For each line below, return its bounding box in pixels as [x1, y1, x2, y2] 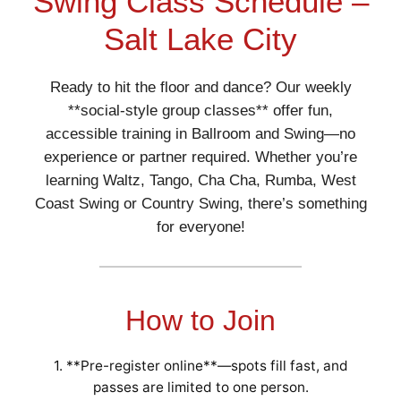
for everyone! [156, 218, 245, 235]
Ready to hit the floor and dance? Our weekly [49, 78, 352, 96]
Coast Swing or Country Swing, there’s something [34, 194, 367, 212]
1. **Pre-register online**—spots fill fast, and [53, 356, 348, 374]
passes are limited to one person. [92, 378, 309, 396]
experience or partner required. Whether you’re [44, 148, 357, 166]
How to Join [125, 303, 276, 337]
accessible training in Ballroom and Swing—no [46, 124, 355, 142]
